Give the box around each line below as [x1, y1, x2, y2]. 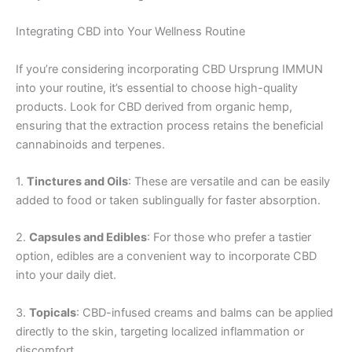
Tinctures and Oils [27, 174, 128, 189]
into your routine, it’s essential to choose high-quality [16, 80, 298, 95]
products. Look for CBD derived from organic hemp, [16, 99, 292, 114]
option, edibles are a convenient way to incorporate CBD [16, 249, 317, 264]
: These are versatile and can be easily [128, 174, 330, 189]
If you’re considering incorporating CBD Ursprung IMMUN [16, 61, 323, 76]
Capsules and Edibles [29, 230, 147, 245]
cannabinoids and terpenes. [16, 137, 165, 152]
